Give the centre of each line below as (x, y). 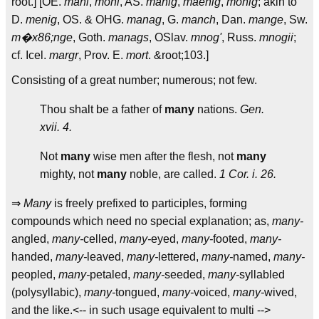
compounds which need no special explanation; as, (142, 221)
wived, (281, 292)
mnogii (276, 37)
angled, (32, 239)
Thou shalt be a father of (102, 109)
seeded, (186, 274)
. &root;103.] (178, 55)
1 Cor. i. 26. (248, 174)
